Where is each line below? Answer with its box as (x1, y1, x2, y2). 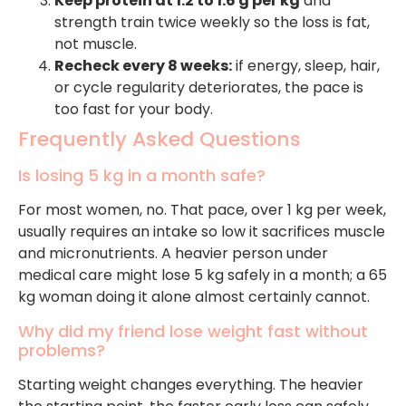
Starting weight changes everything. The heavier (18, 373, 363, 395)
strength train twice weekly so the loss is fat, (54, 12, 370, 34)
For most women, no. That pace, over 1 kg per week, (18, 199, 386, 221)
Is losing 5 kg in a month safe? (18, 164, 266, 188)
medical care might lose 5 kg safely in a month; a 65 (18, 265, 387, 286)
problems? (18, 338, 105, 362)
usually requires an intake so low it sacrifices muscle (18, 221, 385, 243)
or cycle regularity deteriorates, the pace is (54, 77, 363, 99)
